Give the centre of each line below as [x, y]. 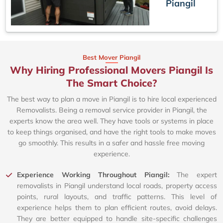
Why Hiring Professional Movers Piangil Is [111, 70]
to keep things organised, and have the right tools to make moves [111, 132]
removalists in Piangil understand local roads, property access [117, 186]
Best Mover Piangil [111, 57]
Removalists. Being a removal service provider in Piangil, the [111, 110]
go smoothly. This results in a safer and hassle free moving [111, 143]
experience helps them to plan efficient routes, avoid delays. [117, 208]
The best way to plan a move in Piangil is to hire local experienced [111, 99]
